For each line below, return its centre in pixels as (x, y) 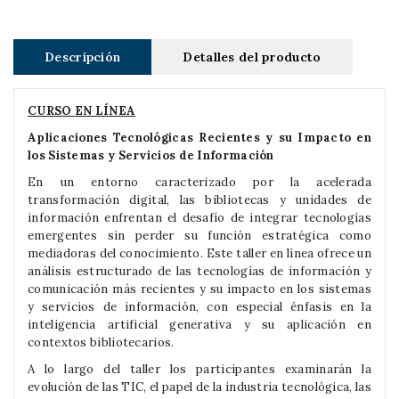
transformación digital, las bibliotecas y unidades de (199, 200)
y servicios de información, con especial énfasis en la (199, 307)
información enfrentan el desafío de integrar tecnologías (199, 218)
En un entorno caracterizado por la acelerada (199, 182)
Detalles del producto (252, 57)
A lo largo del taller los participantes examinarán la (199, 369)
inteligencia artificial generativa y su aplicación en (199, 325)
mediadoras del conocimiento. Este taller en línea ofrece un (199, 253)
